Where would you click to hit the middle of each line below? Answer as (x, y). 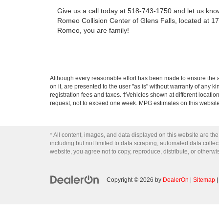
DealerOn (176, 180)
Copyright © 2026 (131, 180)
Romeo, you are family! (93, 30)
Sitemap (204, 180)
